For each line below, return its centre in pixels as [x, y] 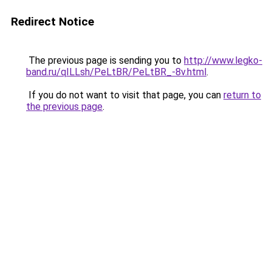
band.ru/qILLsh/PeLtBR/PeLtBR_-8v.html [116, 72]
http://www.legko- [223, 60]
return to [242, 95]
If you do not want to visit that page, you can [125, 95]
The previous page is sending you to [105, 60]
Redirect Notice [53, 22]
